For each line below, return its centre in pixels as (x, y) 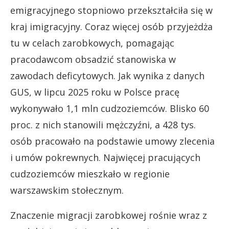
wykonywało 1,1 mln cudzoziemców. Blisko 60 (110, 108)
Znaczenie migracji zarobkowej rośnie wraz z (109, 215)
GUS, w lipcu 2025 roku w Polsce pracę (95, 92)
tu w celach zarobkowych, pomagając (92, 43)
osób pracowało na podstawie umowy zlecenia (112, 141)
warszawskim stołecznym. (67, 190)
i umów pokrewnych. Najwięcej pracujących (105, 157)
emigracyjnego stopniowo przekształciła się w (111, 10)
